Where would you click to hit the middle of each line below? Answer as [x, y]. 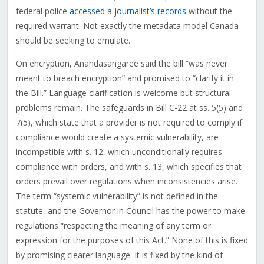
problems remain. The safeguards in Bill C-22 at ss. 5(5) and [129, 108]
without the [209, 11]
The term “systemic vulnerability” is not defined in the [117, 196]
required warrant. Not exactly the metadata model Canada [127, 26]
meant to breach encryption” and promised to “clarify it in [125, 78]
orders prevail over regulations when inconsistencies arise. [126, 181]
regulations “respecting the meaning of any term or [113, 226]
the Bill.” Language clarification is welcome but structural [123, 93]
